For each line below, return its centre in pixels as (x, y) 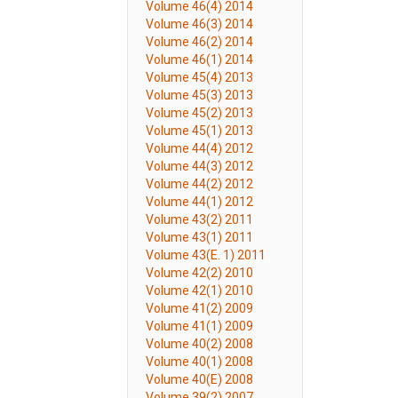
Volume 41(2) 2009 (199, 308)
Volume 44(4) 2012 (199, 148)
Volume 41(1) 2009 (199, 326)
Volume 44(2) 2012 (199, 184)
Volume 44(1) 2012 (199, 202)
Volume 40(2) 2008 (199, 344)
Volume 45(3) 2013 (199, 95)
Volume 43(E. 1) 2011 (206, 255)
